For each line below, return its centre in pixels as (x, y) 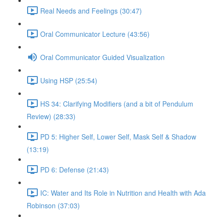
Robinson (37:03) (53, 205)
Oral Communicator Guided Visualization (102, 57)
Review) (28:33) (51, 116)
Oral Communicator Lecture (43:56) (95, 34)
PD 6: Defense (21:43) (75, 169)
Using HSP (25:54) (69, 80)
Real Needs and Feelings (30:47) (91, 10)
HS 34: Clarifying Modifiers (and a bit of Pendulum (117, 103)
